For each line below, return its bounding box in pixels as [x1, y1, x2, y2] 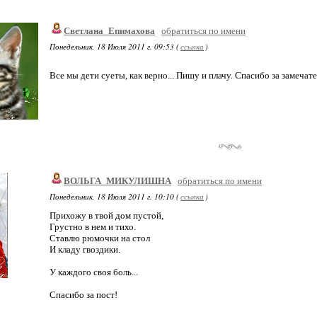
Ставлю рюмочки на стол [50, 233, 150, 243]
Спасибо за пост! [50, 289, 117, 300]
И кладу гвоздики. [50, 244, 120, 255]
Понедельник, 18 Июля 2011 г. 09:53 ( [50, 41, 179, 52]
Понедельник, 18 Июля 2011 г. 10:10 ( [50, 191, 179, 202]
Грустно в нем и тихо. [50, 221, 136, 232]
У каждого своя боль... [50, 267, 138, 277]
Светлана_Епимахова [64, 25, 155, 36]
